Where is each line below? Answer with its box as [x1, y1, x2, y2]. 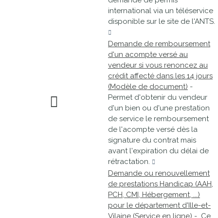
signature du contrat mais [108, 136, 196, 145]
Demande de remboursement [108, 39, 210, 48]
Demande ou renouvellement [108, 169, 210, 178]
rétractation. [108, 157, 152, 166]
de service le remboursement [108, 114, 209, 123]
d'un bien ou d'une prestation [108, 104, 210, 112]
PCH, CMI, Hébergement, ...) [108, 190, 200, 199]
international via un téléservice [108, 6, 213, 15]
